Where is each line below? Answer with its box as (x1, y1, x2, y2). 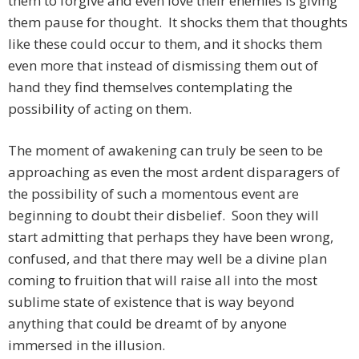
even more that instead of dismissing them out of (8, 56, 318, 75)
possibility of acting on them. (8, 99, 192, 119)
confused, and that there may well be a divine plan (8, 249, 327, 268)
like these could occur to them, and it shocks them (8, 34, 322, 54)
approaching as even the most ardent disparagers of (8, 163, 340, 182)
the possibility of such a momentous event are (8, 184, 299, 204)
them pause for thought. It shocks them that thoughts (8, 13, 348, 32)
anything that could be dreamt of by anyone (8, 314, 287, 333)
